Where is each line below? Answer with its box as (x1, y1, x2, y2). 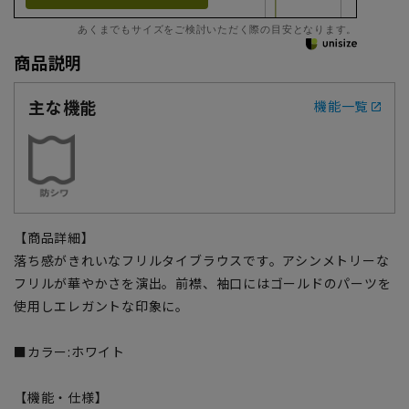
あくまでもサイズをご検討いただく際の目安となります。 (78, 20, 358, 36)
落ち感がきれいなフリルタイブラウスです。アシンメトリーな (14, 250, 390, 269)
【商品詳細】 (14, 227, 95, 246)
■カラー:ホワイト (14, 341, 125, 361)
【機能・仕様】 (14, 387, 109, 406)
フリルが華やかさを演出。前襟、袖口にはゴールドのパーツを (14, 273, 392, 292)
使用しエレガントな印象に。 (14, 296, 190, 315)
